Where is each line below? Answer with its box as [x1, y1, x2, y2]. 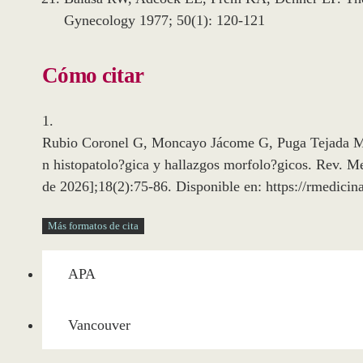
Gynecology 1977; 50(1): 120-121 [64, 12, 265, 29]
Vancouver [68, 317, 130, 334]
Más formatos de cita [48, 219, 139, 232]
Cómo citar [42, 63, 144, 88]
